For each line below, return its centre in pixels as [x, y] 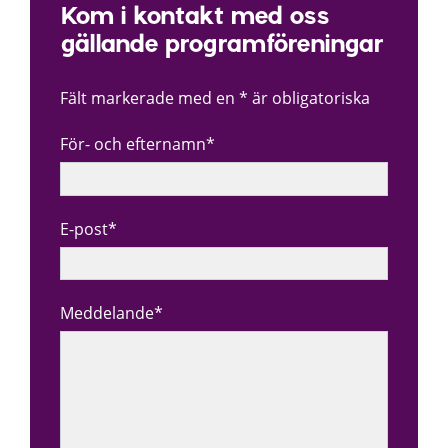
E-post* [88, 228]
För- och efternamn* [137, 144]
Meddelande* [111, 313]
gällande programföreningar [222, 46]
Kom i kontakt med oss [194, 18]
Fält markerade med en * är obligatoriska [215, 98]
